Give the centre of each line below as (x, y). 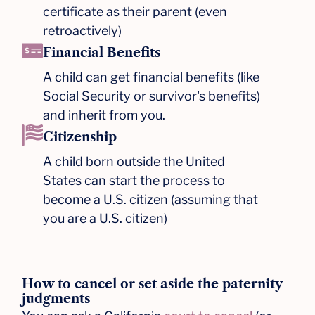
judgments (56, 298)
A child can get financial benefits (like (152, 77)
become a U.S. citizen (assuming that (151, 199)
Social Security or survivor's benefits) (152, 96)
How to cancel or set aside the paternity (152, 284)
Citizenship (80, 137)
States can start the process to (134, 180)
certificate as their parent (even (135, 11)
